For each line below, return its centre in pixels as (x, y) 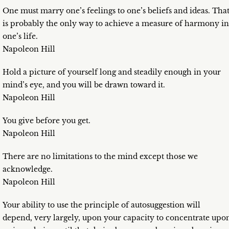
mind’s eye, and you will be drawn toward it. (84, 85)
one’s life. (20, 37)
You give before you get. (47, 121)
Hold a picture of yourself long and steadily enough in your (112, 72)
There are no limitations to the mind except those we (100, 157)
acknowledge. (28, 169)
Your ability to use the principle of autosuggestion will (101, 205)
